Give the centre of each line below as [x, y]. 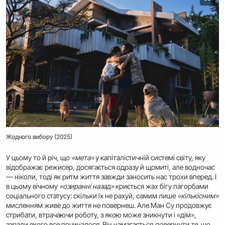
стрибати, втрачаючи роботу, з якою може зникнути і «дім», [101, 214]
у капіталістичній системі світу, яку [150, 157]
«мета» [83, 157]
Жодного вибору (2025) [39, 137]
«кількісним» [198, 195]
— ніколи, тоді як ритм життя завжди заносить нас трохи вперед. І [111, 176]
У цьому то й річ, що [39, 157]
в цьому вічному [33, 186]
